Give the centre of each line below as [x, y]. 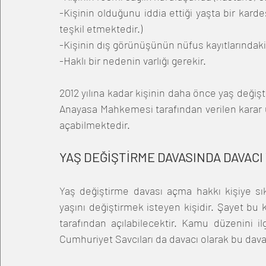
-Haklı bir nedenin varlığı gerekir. [134, 60]
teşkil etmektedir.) [102, 28]
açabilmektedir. [96, 124]
